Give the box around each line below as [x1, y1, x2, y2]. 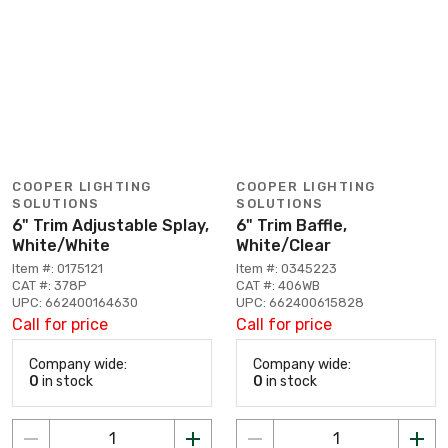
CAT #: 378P [12, 277, 87, 293]
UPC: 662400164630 [12, 294, 138, 310]
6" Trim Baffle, [236, 215, 347, 235]
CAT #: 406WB [236, 277, 320, 293]
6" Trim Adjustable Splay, [12, 215, 209, 235]
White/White [12, 235, 110, 255]
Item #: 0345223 [236, 260, 337, 276]
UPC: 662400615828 [236, 294, 364, 310]
